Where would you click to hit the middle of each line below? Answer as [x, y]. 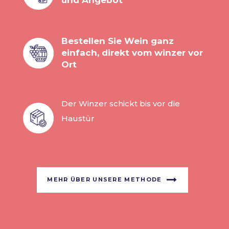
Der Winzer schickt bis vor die [121, 104]
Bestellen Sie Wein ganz [118, 41]
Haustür [78, 118]
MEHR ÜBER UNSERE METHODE [105, 179]
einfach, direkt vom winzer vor [132, 53]
